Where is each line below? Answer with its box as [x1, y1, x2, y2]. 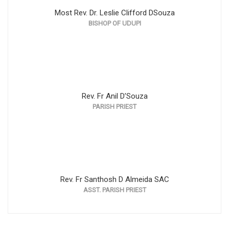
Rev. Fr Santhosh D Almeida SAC [60, 175, 169, 184]
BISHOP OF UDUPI [88, 19, 141, 27]
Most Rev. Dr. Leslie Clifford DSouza [54, 8, 175, 17]
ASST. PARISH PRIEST [83, 186, 146, 194]
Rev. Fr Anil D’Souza [81, 91, 148, 101]
